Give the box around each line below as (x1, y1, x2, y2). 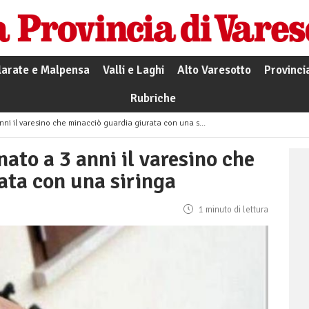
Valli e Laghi (102, 63, 164, 78)
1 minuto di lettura (197, 204, 268, 216)
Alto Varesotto (177, 63, 251, 78)
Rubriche (130, 91, 176, 106)
